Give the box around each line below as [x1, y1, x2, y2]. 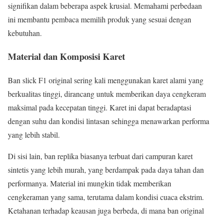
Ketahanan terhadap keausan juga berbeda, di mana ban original [8, 205, 204, 216]
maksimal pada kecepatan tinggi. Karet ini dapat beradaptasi [8, 102, 191, 113]
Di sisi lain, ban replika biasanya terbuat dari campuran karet [8, 151, 193, 162]
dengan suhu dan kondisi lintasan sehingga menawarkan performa [8, 116, 209, 127]
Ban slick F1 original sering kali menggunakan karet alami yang [8, 75, 203, 86]
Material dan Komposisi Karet [8, 50, 125, 63]
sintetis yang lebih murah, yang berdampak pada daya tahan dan [8, 164, 204, 175]
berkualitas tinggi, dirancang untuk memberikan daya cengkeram [8, 89, 206, 99]
